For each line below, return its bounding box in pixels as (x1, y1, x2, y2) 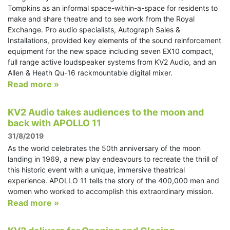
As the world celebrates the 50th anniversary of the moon (8, 144, 201, 153)
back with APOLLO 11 (8, 118, 101, 129)
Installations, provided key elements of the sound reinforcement (8, 36, 221, 45)
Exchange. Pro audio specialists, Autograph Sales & (8, 25, 180, 34)
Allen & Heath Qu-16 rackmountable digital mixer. (8, 68, 172, 78)
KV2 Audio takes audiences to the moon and (8, 107, 204, 118)
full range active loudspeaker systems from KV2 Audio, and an (8, 57, 216, 67)
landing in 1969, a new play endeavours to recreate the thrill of (8, 155, 218, 164)
